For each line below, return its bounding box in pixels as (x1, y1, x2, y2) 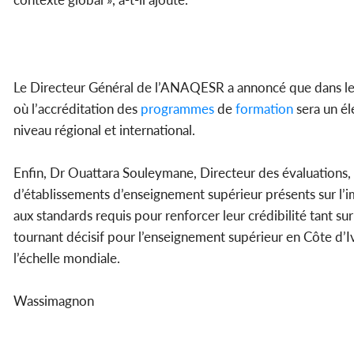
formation (232, 100, 293, 118)
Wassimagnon (13, 292, 94, 310)
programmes (137, 100, 214, 118)
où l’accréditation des (13, 100, 137, 118)
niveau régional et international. (13, 122, 195, 139)
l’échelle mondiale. (13, 250, 120, 267)
